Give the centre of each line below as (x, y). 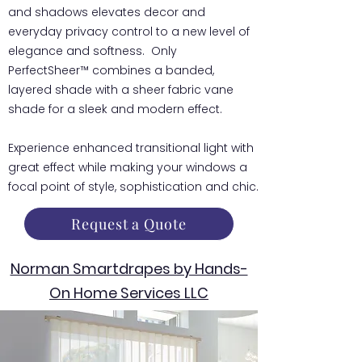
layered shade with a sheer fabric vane (121, 90)
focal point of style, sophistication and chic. (133, 187)
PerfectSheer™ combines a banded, (111, 70)
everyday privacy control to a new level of (129, 32)
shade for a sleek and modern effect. (115, 109)
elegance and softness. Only (93, 51)
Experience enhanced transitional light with (131, 148)
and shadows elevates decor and (107, 12)
